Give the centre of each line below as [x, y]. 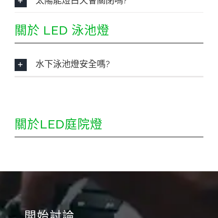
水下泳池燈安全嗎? [73, 64]
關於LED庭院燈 [58, 124]
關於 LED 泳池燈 [62, 30]
